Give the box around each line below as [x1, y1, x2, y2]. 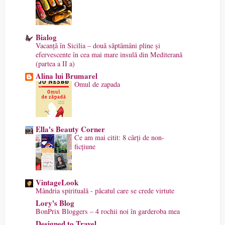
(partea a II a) [36, 58, 75, 68]
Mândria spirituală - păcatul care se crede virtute [36, 185, 174, 195]
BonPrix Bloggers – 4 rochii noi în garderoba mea [36, 206, 180, 216]
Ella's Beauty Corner [36, 123, 105, 135]
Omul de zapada [74, 79, 120, 89]
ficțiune [74, 141, 95, 151]
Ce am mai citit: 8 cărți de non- [74, 132, 164, 142]
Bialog [36, 31, 57, 43]
